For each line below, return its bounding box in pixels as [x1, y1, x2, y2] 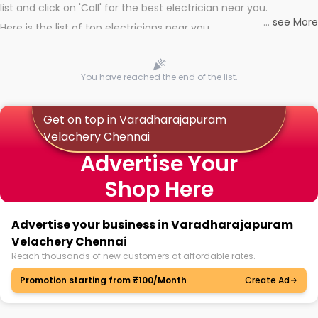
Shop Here [104, 175, 214, 204]
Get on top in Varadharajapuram [43, 111, 226, 128]
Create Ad [245, 274, 290, 286]
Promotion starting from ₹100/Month [20, 274, 187, 286]
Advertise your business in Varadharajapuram [11, 216, 293, 233]
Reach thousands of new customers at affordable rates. [11, 250, 256, 262]
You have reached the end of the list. [80, 71, 238, 83]
